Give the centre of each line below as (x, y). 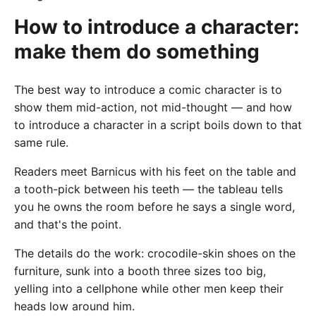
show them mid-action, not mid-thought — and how (153, 108)
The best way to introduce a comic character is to (148, 90)
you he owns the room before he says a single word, (154, 207)
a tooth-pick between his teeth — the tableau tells (148, 189)
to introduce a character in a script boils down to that (158, 125)
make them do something (137, 52)
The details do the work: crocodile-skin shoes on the (155, 254)
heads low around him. (74, 306)
